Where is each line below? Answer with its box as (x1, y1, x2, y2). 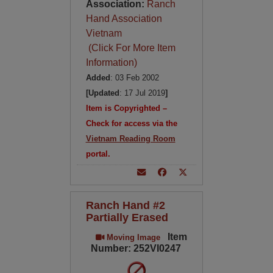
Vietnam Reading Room (85, 134, 175, 143)
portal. (85, 149, 110, 158)
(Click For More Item (85, 43, 175, 53)
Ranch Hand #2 (85, 199, 165, 211)
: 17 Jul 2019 (119, 88, 165, 97)
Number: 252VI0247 (90, 243, 181, 253)
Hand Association (85, 13, 162, 24)
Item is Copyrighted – (85, 104, 167, 113)
